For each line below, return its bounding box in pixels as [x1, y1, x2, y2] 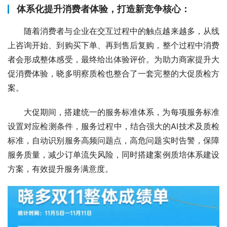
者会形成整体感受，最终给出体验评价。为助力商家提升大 [8, 54, 219, 64]
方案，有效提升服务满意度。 [8, 163, 113, 174]
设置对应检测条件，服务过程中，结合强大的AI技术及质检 [8, 121, 219, 131]
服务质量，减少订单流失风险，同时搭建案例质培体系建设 [8, 149, 219, 160]
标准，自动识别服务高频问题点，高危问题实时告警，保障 [8, 135, 219, 145]
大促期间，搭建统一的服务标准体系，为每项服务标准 [24, 106, 219, 117]
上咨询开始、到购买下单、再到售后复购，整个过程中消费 [8, 40, 219, 50]
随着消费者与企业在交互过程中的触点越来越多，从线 [24, 25, 219, 36]
